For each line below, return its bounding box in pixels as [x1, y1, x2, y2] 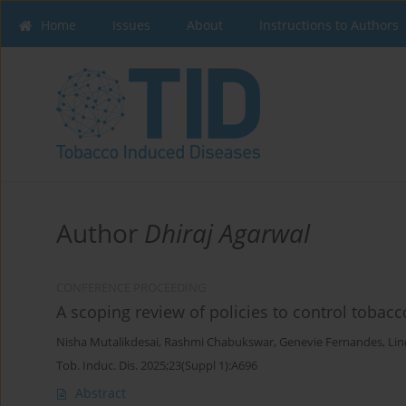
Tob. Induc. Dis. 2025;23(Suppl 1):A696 [56, 357, 257, 374]
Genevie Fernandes [279, 334, 382, 351]
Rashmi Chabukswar [164, 334, 274, 351]
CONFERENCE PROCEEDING [56, 280, 206, 296]
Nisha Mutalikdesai [56, 334, 159, 351]
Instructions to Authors [259, 16, 399, 34]
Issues [112, 16, 150, 34]
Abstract [75, 384, 126, 402]
